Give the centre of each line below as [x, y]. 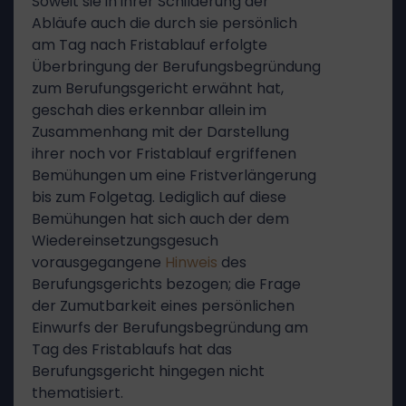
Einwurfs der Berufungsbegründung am [170, 328]
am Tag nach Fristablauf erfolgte [150, 45]
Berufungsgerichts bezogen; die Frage [166, 284]
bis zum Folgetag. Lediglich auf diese [159, 197]
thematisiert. [77, 393]
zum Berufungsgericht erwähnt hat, [158, 88]
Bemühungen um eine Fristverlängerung [174, 175]
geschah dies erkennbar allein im [149, 110]
